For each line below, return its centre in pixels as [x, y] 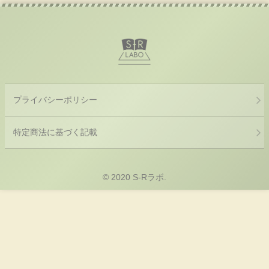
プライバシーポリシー [55, 99]
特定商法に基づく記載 [55, 132]
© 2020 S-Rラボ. [134, 177]
